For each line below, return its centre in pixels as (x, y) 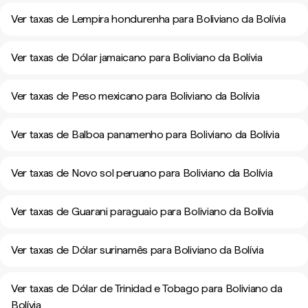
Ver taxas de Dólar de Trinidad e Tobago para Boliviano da (147, 288)
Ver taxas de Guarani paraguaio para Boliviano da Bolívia (143, 211)
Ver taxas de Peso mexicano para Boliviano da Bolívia (135, 96)
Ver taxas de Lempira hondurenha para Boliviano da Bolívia (148, 19)
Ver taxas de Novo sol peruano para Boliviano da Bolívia (142, 173)
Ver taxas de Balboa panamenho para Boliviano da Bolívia (145, 134)
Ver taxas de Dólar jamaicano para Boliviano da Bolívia (137, 57)
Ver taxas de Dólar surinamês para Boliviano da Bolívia (137, 250)
